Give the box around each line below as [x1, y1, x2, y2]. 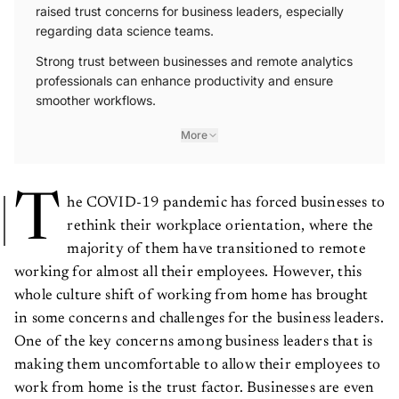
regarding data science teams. [36, 16, 214, 32]
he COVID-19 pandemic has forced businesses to [67, 189, 386, 205]
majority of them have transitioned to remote [67, 235, 366, 251]
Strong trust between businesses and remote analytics [36, 46, 353, 62]
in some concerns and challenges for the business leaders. [14, 305, 384, 321]
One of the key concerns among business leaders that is [14, 328, 373, 344]
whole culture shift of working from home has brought [14, 281, 368, 297]
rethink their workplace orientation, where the [67, 212, 374, 228]
